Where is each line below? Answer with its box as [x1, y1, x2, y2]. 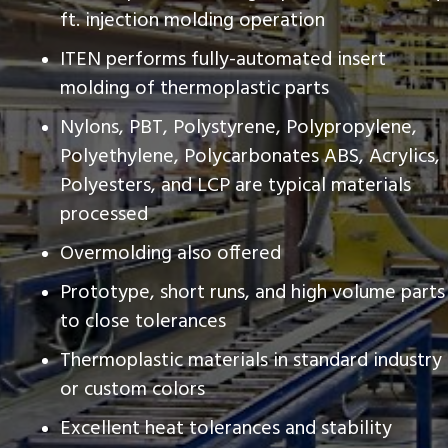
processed [60, 198, 148, 231]
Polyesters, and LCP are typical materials [60, 169, 411, 202]
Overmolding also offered [60, 237, 281, 270]
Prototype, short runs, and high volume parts [60, 276, 445, 309]
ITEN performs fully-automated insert [60, 43, 386, 76]
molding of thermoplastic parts [60, 72, 329, 105]
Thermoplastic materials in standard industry [60, 344, 442, 377]
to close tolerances [60, 305, 226, 338]
